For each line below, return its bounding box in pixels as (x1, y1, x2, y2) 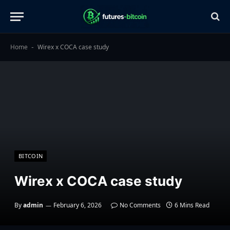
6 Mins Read (175, 201, 209, 209)
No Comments (120, 201, 161, 209)
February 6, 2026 (53, 201, 102, 209)
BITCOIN (18, 152, 43, 160)
